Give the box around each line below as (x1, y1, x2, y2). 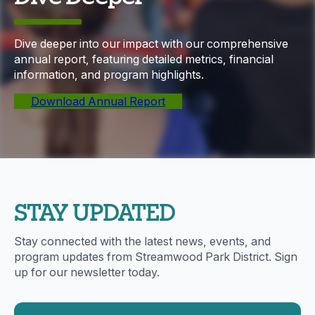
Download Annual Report (31, 94, 165, 108)
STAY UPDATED (14, 195, 176, 226)
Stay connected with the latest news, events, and (14, 233, 271, 248)
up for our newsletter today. (14, 264, 160, 279)
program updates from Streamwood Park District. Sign (14, 249, 297, 264)
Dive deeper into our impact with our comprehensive (14, 36, 288, 51)
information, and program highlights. (14, 67, 204, 82)
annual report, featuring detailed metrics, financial (14, 51, 274, 66)
